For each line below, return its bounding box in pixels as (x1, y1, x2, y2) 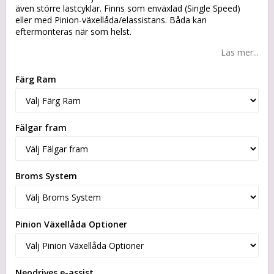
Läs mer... (221, 46, 259, 59)
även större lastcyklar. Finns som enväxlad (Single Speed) (15, 2, 240, 15)
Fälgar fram (15, 122, 67, 134)
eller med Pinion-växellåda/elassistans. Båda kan (15, 14, 207, 26)
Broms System (15, 170, 77, 182)
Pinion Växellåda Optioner (15, 218, 127, 231)
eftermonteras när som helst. (15, 26, 131, 38)
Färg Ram (15, 73, 56, 86)
